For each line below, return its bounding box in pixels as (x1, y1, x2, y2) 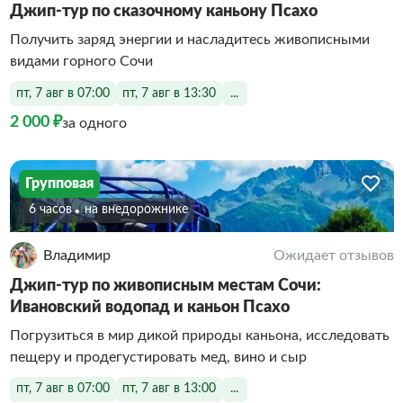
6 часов (28, 203, 72, 216)
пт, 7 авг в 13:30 (121, 86, 216, 100)
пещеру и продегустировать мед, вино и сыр (9, 349, 307, 364)
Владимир (42, 247, 111, 263)
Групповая (25, 176, 94, 191)
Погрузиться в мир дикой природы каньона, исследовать (9, 327, 390, 343)
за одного (61, 115, 127, 130)
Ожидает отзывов (273, 247, 394, 263)
